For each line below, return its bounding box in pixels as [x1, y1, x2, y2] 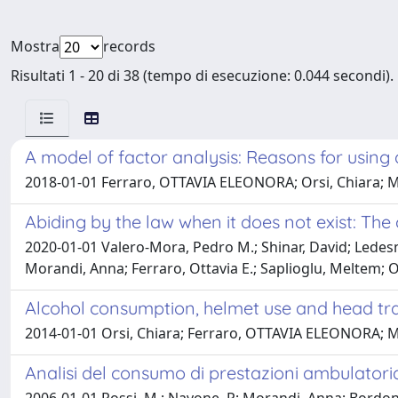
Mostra [11, 36, 60, 56]
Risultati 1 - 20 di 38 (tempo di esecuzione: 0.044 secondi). [11, 66, 394, 85]
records [103, 36, 155, 56]
